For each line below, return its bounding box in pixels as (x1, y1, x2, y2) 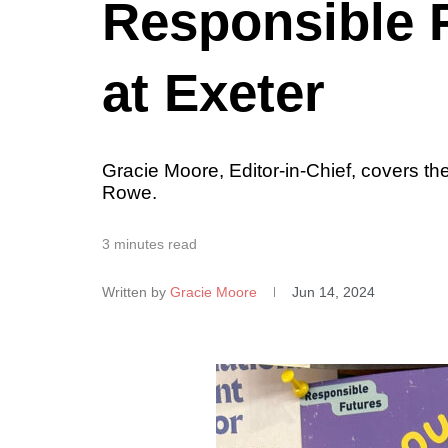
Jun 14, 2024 (292, 284, 375, 301)
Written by (102, 284, 166, 301)
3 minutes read (102, 236, 197, 253)
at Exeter (102, 63, 325, 123)
